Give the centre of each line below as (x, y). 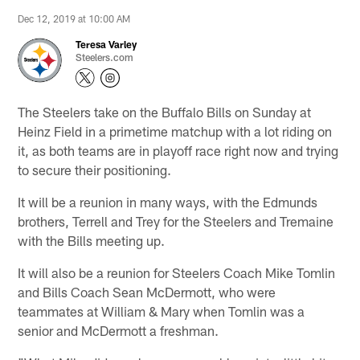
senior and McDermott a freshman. (119, 330)
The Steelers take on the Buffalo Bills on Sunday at (165, 111)
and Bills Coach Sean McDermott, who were (147, 291)
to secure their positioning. (95, 169)
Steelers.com (105, 57)
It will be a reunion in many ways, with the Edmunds (168, 201)
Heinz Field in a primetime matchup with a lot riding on (175, 131)
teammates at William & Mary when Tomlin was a (162, 311)
